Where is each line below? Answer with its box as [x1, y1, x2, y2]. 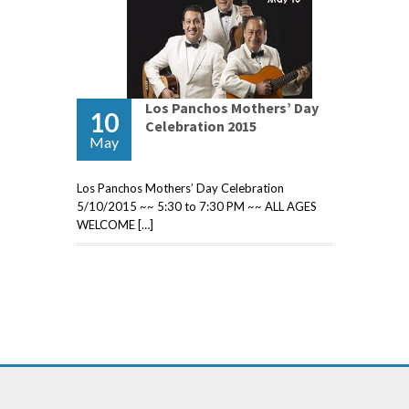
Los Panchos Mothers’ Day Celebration [77, 181, 284, 196]
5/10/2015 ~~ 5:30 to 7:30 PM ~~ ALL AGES [77, 199, 317, 215]
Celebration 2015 [145, 117, 257, 136]
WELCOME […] [77, 217, 153, 233]
